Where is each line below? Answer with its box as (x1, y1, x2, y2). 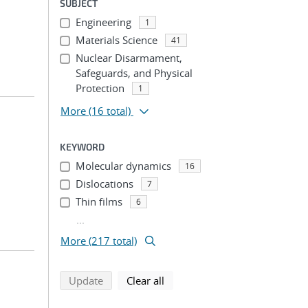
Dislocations (75, 177, 133, 190)
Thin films (75, 195, 122, 208)
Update (69, 274, 103, 287)
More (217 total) (60, 234, 137, 247)
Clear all (126, 274, 164, 287)
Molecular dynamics (75, 159, 171, 173)
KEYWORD (60, 141, 104, 153)
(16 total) (89, 104, 131, 118)
